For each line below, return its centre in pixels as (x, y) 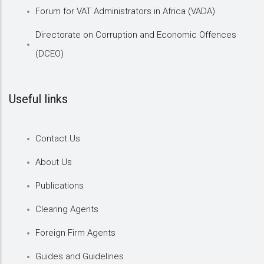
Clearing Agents (67, 209)
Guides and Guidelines (80, 256)
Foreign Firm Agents (75, 232)
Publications (60, 185)
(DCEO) (49, 53)
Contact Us (58, 138)
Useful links (38, 99)
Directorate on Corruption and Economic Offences (136, 34)
